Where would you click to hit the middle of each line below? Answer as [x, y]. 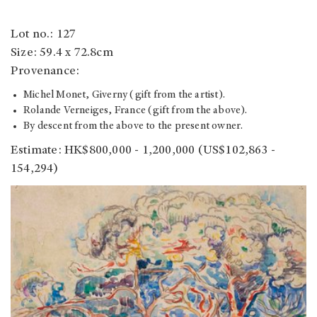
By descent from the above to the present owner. [133, 127]
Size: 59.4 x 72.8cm [62, 53]
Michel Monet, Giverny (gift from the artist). [124, 96]
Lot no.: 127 [44, 35]
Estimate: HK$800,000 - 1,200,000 [104, 151]
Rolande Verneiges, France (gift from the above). [136, 111]
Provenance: [45, 72]
